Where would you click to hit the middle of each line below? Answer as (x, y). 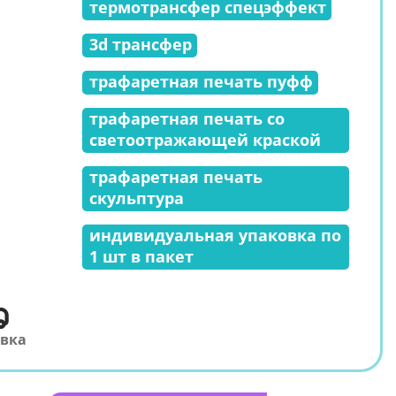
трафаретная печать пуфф (201, 81)
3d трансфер (141, 44)
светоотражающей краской (205, 139)
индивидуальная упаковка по (215, 235)
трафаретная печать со (187, 118)
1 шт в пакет (141, 256)
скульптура (137, 198)
